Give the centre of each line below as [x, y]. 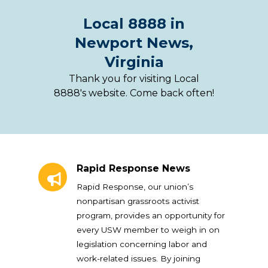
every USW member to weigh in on [148, 229]
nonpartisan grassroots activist [138, 201]
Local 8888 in [134, 23]
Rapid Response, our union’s [135, 186]
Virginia [134, 62]
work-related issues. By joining [138, 258]
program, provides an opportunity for [151, 215]
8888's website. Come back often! [134, 93]
